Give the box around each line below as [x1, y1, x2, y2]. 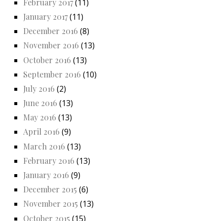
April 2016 [23, 126, 60, 137]
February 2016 [23, 155, 74, 166]
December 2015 [23, 184, 77, 195]
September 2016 [23, 69, 81, 79]
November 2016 [23, 40, 79, 51]
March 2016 [23, 141, 65, 151]
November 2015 [23, 198, 78, 209]
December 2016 [23, 26, 78, 37]
